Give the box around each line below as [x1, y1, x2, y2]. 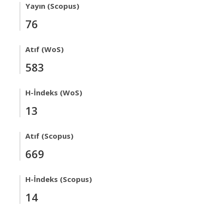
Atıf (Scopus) [25, 131, 73, 141]
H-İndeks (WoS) [25, 88, 82, 98]
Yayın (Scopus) [25, 1, 79, 11]
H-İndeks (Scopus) [25, 174, 92, 184]
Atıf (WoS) [25, 44, 64, 54]
